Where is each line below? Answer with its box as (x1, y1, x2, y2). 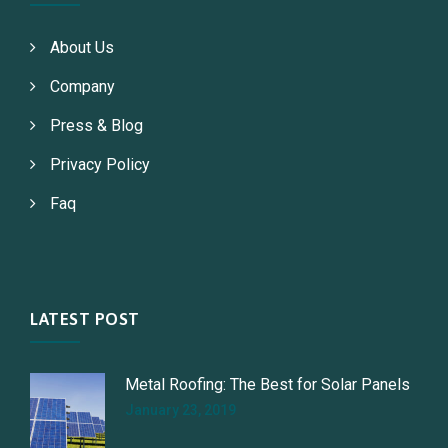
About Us (50, 38, 114, 58)
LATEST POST (30, 309, 140, 330)
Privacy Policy (50, 155, 150, 175)
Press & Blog (50, 116, 143, 136)
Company (50, 77, 115, 97)
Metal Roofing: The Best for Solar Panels (125, 375, 410, 395)
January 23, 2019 (125, 402, 236, 419)
